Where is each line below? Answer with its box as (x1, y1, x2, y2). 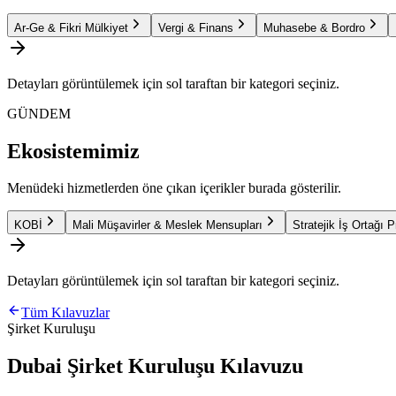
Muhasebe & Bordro (263, 20, 365, 34)
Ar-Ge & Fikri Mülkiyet (14, 20, 128, 34)
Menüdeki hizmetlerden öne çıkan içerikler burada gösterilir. (7, 180, 341, 196)
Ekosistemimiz (7, 139, 140, 163)
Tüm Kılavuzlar (21, 305, 110, 321)
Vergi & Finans (158, 20, 233, 34)
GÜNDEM (7, 105, 71, 121)
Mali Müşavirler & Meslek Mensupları (72, 218, 263, 232)
